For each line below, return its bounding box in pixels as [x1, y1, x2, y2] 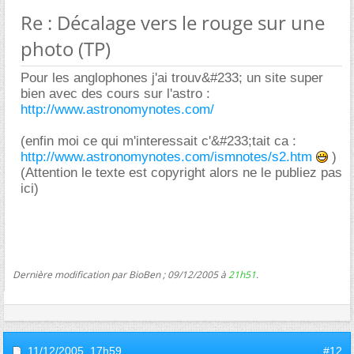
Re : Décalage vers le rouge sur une [21, 9, 325, 36]
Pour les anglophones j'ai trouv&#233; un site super [21, 70, 323, 85]
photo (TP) [21, 35, 111, 62]
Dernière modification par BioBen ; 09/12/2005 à [13, 267, 228, 281]
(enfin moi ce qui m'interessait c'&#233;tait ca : [21, 133, 296, 149]
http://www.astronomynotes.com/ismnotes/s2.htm [21, 149, 312, 164]
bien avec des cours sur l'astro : [21, 85, 210, 101]
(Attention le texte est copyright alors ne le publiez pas [21, 164, 342, 180]
